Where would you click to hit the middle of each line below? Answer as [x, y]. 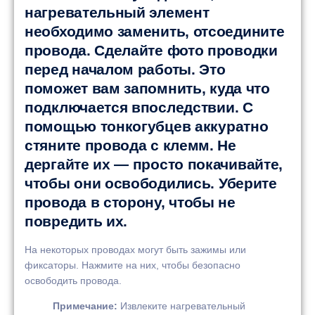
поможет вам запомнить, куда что [147, 88]
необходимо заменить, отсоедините [155, 31]
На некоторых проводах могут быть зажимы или [135, 249]
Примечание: [85, 306]
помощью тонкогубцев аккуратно [147, 126]
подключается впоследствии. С [139, 107]
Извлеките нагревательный [181, 306]
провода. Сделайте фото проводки [151, 50]
